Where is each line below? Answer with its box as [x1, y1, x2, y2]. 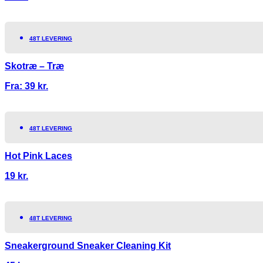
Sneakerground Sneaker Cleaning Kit [5, 241, 171, 251]
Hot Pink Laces [5, 151, 72, 161]
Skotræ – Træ [5, 60, 64, 71]
